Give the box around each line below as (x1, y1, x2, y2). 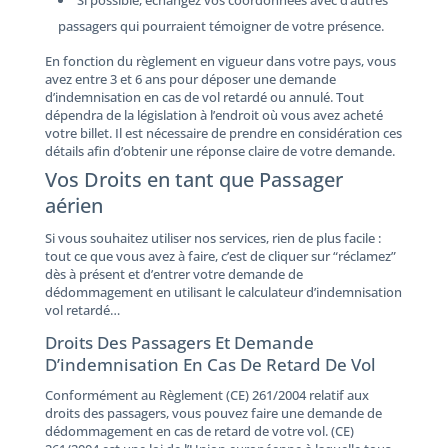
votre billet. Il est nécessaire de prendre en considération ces (44, 123, 402, 142)
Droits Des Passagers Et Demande (44, 331, 314, 355)
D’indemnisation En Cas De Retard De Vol (44, 353, 376, 377)
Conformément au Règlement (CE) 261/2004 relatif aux (44, 386, 369, 405)
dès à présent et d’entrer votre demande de (44, 265, 303, 284)
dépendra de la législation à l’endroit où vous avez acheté (44, 105, 383, 124)
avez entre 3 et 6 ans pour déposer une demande (44, 69, 336, 88)
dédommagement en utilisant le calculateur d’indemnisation (44, 283, 402, 302)
